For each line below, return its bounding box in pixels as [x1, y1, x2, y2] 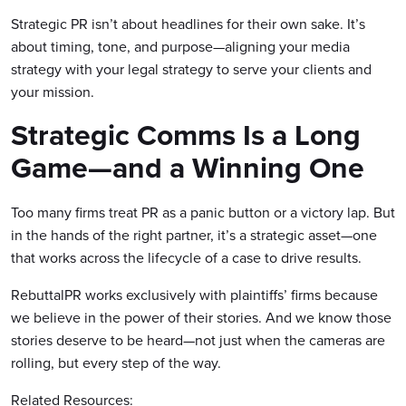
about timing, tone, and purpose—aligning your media [11, 36, 350, 56]
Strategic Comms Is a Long [11, 113, 361, 156]
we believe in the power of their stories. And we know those [11, 307, 391, 327]
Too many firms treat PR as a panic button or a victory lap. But [11, 202, 395, 222]
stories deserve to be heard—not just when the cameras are [11, 330, 385, 350]
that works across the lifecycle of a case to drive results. [11, 247, 362, 267]
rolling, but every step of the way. [11, 353, 221, 372]
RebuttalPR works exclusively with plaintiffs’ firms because [11, 285, 378, 304]
